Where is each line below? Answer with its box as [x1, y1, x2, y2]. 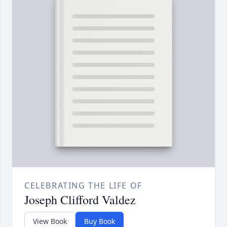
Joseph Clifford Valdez [24, 191, 136, 208]
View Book [33, 216, 67, 226]
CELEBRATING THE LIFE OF [24, 179, 142, 191]
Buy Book [84, 216, 115, 226]
